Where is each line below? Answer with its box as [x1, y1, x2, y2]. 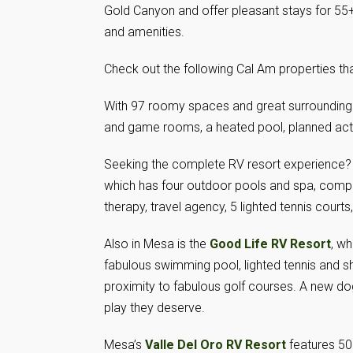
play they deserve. [104, 300, 205, 315]
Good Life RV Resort [210, 236, 331, 251]
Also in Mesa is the [104, 236, 210, 251]
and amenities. [104, 24, 184, 39]
